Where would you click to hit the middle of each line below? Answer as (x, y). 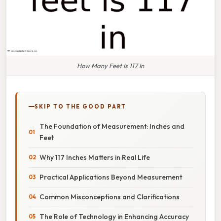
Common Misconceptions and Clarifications (110, 197)
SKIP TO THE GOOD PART (80, 106)
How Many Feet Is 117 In (110, 65)
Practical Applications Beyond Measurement (111, 177)
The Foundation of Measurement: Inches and (112, 126)
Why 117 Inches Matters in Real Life (95, 157)
